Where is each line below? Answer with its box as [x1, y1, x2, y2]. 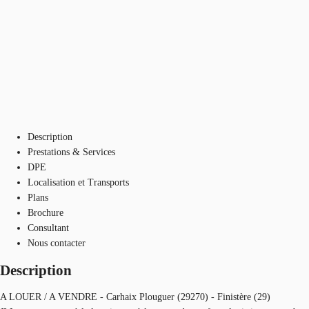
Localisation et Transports [28, 177, 129, 188]
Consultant [28, 222, 69, 233]
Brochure [28, 207, 63, 218]
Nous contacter [28, 237, 86, 248]
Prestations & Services [28, 146, 115, 157]
